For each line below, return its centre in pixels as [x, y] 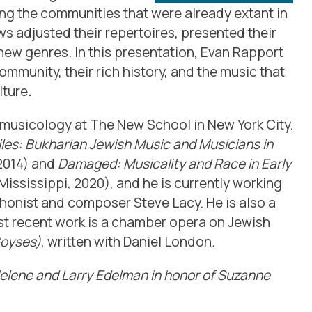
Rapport [258, 52]
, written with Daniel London [126, 242]
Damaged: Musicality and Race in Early [174, 164]
